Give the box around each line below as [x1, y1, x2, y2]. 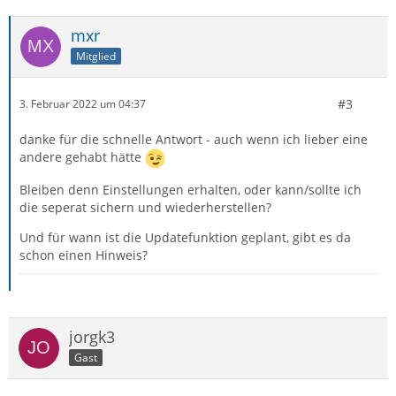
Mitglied [76, 48, 116, 64]
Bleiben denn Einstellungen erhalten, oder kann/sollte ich [19, 180, 362, 198]
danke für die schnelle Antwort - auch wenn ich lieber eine [19, 130, 368, 148]
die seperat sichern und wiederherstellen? [19, 198, 271, 216]
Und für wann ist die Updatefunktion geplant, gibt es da [19, 228, 351, 246]
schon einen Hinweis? [19, 246, 148, 263]
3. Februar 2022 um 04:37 [19, 96, 146, 112]
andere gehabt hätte [19, 148, 145, 165]
